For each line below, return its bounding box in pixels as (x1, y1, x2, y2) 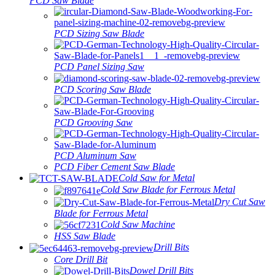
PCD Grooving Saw (54, 117, 133, 128)
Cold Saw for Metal (118, 172, 195, 183)
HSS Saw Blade (54, 231, 115, 242)
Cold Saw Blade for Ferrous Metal (101, 184, 235, 195)
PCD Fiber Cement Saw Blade (54, 161, 175, 172)
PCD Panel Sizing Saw (54, 61, 144, 72)
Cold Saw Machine (101, 219, 175, 230)
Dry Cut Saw (214, 196, 265, 207)
